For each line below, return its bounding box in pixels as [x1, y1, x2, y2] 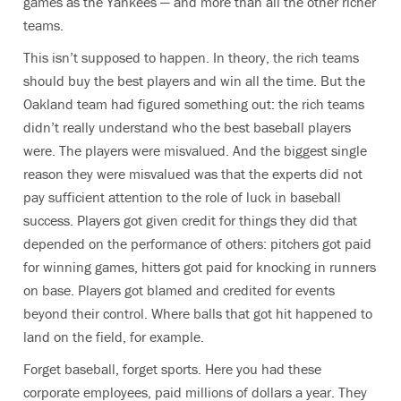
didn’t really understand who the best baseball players [23, 118, 351, 136]
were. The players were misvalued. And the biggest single [23, 141, 367, 159]
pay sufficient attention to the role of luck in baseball [23, 188, 341, 206]
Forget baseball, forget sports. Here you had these [23, 360, 321, 378]
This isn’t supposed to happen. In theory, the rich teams [23, 48, 359, 66]
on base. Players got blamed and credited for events [23, 281, 335, 299]
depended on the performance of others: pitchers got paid [23, 235, 371, 252]
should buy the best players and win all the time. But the [23, 72, 365, 90]
